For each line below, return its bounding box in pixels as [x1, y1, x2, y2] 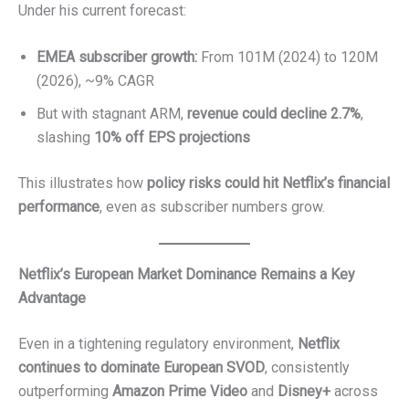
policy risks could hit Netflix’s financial [147, 174, 390, 193]
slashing [37, 129, 94, 147]
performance [18, 198, 100, 216]
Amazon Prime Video [112, 382, 247, 400]
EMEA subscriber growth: [37, 48, 197, 67]
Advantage [18, 288, 86, 307]
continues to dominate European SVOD [18, 358, 265, 376]
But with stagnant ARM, [37, 105, 187, 123]
